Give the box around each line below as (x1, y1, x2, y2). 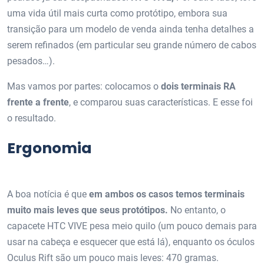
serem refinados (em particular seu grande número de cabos (7, 39, 256, 51)
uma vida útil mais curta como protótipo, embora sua (7, 7, 227, 19)
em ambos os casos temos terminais (89, 188, 245, 200)
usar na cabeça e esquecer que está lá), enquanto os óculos (7, 236, 255, 247)
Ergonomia (7, 137, 92, 159)
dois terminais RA (161, 80, 236, 92)
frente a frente (7, 96, 69, 108)
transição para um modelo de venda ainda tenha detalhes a (7, 23, 254, 35)
